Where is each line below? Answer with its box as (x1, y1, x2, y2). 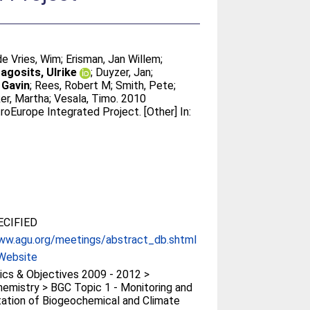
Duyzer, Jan (95, 66, 152, 79)
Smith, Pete (116, 79, 174, 92)
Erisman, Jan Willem (66, 53, 161, 66)
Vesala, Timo (54, 92, 117, 105)
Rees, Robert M (35, 79, 111, 92)
